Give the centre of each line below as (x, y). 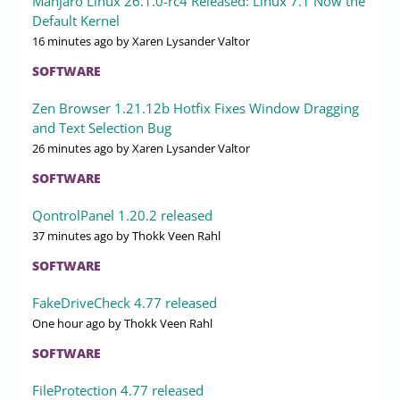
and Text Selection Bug (102, 127)
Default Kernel (76, 20)
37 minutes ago (73, 235)
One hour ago (69, 323)
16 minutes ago (73, 41)
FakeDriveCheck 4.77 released (125, 302)
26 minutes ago (73, 148)
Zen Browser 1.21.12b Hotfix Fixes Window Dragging (196, 108)
